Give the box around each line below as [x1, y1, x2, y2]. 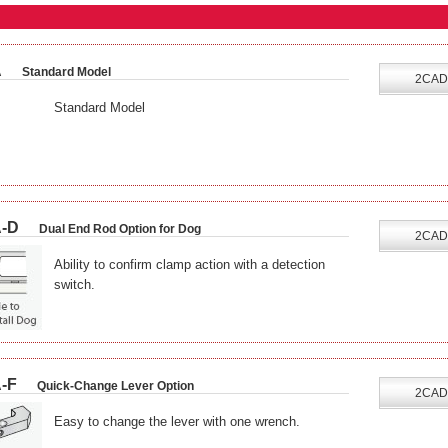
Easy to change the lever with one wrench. [54, 414, 300, 429]
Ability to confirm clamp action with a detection [54, 257, 325, 272]
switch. [54, 277, 95, 292]
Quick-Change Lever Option [37, 379, 194, 393]
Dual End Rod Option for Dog [39, 222, 201, 236]
